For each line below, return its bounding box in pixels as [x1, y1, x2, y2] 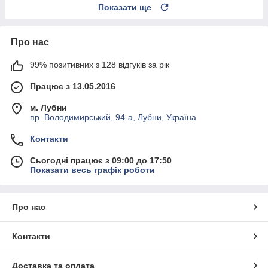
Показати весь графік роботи [30, 165, 155, 175]
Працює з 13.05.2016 [30, 81, 115, 91]
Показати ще [98, 2, 151, 12]
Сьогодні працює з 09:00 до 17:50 [30, 155, 172, 165]
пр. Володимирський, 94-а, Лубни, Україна [30, 112, 196, 122]
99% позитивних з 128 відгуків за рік [30, 59, 169, 69]
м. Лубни [30, 102, 67, 112]
